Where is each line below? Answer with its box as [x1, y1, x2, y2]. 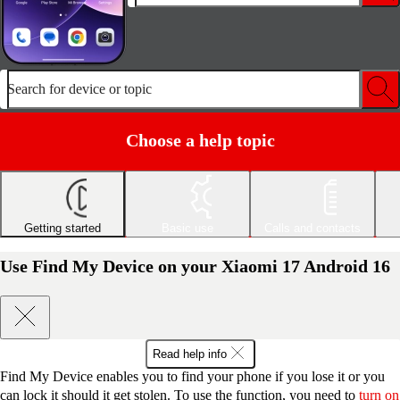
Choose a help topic [125, 129, 275, 150]
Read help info [152, 346, 227, 361]
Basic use [162, 221, 213, 235]
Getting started [24, 221, 101, 235]
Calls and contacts [264, 221, 361, 235]
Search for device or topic [7, 81, 152, 96]
